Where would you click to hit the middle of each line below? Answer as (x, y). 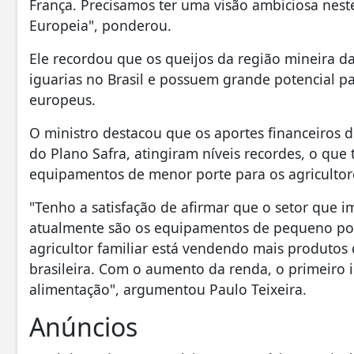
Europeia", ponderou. (100, 26)
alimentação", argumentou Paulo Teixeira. (168, 290)
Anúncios (83, 327)
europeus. (62, 100)
